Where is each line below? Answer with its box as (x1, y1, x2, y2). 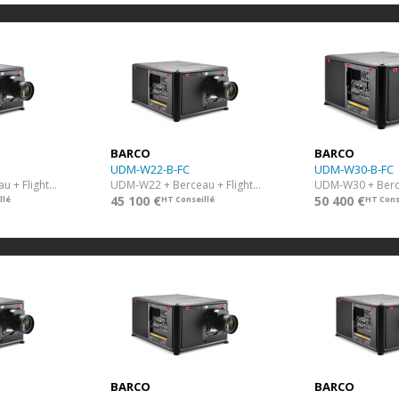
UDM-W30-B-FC (314, 161, 394, 177)
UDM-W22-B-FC (110, 161, 190, 177)
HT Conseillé (161, 192, 215, 205)
